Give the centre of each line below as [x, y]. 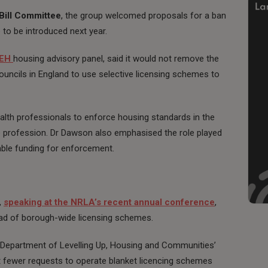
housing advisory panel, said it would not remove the [116, 58]
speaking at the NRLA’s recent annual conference [109, 202]
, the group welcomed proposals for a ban [144, 15]
